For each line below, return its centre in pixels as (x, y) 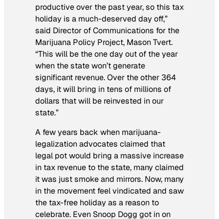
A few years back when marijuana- (98, 132)
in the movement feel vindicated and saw (109, 191)
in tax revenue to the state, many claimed (109, 167)
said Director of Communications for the (107, 30)
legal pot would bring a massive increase (109, 155)
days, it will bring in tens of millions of (103, 89)
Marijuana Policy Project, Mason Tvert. (104, 42)
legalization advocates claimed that (100, 144)
